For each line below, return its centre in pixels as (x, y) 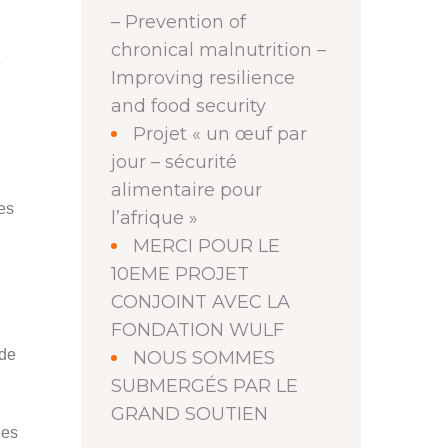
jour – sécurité (174, 162)
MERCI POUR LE (206, 246)
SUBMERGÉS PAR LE (204, 386)
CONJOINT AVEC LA (200, 302)
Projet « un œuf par (220, 134)
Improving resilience (203, 78)
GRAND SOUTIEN (189, 414)
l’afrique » (154, 218)
